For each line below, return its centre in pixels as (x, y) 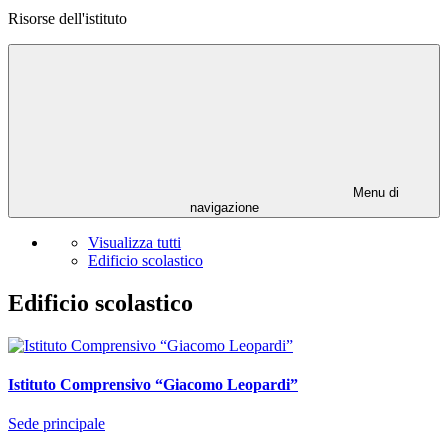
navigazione (224, 208)
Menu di (374, 193)
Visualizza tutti (134, 243)
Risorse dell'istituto (67, 19)
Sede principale (56, 424)
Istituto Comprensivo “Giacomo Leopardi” (153, 385)
